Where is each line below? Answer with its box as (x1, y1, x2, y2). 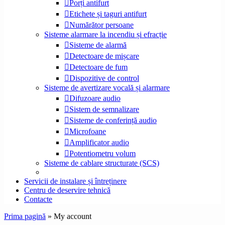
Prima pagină (4, 211, 46, 220)
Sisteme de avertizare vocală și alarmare (44, 83, 170, 92)
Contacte (24, 194, 52, 203)
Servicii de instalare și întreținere (24, 176, 127, 185)
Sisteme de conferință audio (69, 116, 157, 125)
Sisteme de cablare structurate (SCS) (44, 158, 159, 167)
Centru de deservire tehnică (24, 185, 110, 194)
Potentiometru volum (69, 149, 136, 158)
